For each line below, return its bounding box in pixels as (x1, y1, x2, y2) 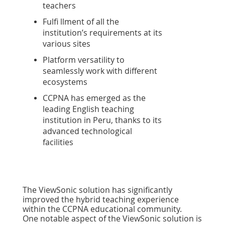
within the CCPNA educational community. (23, 203, 182, 215)
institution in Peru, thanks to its (43, 115, 162, 126)
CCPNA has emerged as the (43, 92, 146, 104)
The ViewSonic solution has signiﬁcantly (23, 184, 172, 196)
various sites (43, 38, 90, 50)
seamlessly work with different (43, 65, 157, 77)
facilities (43, 137, 73, 148)
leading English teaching (43, 103, 134, 115)
